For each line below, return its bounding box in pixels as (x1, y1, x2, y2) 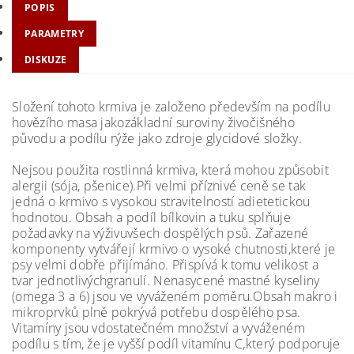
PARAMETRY (24, 27, 84, 40)
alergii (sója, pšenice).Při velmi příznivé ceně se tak (12, 177, 307, 194)
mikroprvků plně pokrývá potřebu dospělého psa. (12, 303, 301, 321)
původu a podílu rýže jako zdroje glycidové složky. (12, 130, 303, 147)
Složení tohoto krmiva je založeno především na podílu (12, 98, 330, 115)
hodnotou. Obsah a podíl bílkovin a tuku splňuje (12, 209, 292, 226)
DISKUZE (24, 53, 67, 66)
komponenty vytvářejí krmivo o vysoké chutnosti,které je (12, 240, 336, 258)
